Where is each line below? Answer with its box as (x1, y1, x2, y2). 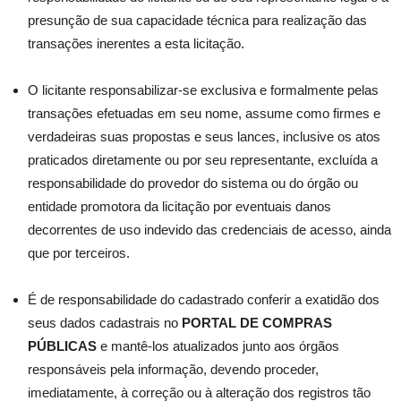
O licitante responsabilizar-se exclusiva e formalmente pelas (28, 82, 379, 98)
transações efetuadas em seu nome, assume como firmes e (28, 106, 380, 121)
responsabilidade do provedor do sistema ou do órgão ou (28, 175, 358, 191)
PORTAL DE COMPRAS (182, 315, 332, 330)
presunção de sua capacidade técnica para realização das (28, 13, 367, 28)
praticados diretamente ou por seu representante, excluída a (28, 152, 378, 167)
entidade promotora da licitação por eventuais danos (28, 199, 331, 214)
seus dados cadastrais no (28, 315, 182, 330)
